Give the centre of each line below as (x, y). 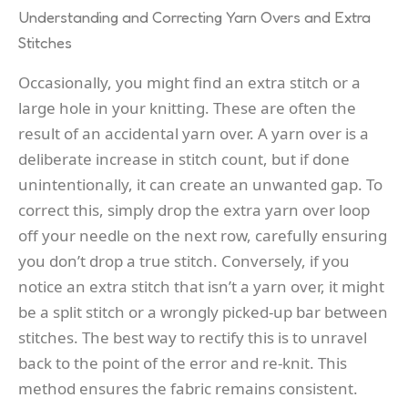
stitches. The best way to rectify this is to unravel (193, 337)
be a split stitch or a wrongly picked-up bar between (203, 311)
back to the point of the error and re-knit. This (183, 362)
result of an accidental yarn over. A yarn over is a (194, 133)
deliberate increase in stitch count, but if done (184, 158)
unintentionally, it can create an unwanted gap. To (200, 184)
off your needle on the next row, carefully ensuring (203, 235)
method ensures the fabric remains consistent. (188, 388)
